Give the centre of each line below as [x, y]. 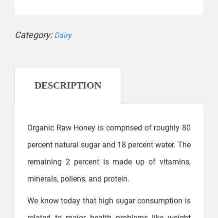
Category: [34, 35]
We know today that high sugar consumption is [109, 201]
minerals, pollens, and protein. [78, 179]
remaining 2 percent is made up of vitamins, [109, 162]
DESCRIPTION [68, 85]
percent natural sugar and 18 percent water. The [109, 145]
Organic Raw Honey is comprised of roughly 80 [109, 128]
